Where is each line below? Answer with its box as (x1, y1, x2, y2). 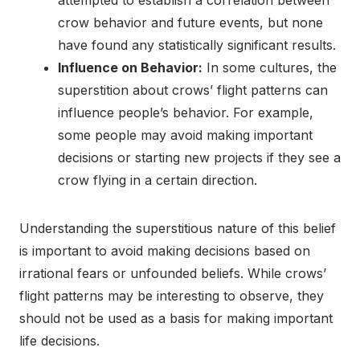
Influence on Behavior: (58, 59, 202, 76)
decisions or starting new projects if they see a (58, 149, 341, 166)
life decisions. (19, 333, 100, 350)
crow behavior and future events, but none (58, 14, 323, 31)
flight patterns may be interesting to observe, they (19, 288, 324, 305)
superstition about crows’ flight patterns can (58, 82, 328, 99)
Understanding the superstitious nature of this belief (19, 220, 336, 237)
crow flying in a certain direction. (58, 172, 257, 189)
